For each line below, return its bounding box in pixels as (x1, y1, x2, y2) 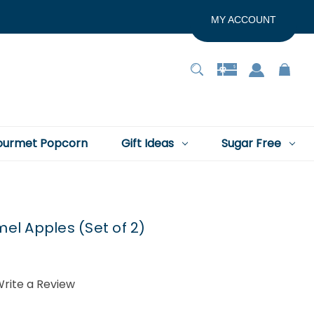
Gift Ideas (121, 135, 174, 151)
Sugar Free (221, 135, 281, 151)
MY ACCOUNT (210, 14, 276, 25)
